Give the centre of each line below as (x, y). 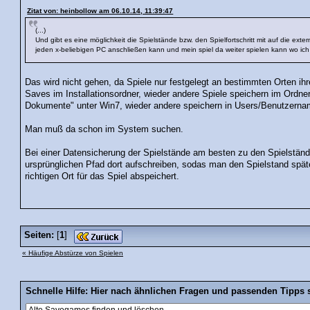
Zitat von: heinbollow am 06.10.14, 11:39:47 (100, 11)
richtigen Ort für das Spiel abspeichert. (102, 177)
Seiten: (39, 235)
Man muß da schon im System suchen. (104, 130)
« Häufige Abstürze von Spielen (73, 253)
